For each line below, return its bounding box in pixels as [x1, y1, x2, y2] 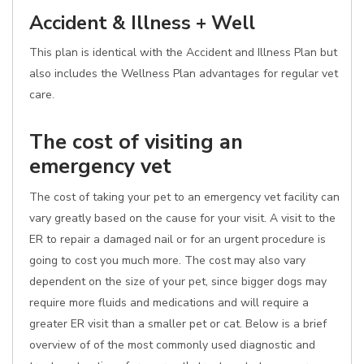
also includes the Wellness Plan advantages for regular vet [29, 66, 338, 81]
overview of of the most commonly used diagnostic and [29, 337, 315, 353]
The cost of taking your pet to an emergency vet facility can [29, 189, 340, 205]
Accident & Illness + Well [29, 10, 255, 36]
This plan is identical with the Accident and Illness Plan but [29, 45, 337, 60]
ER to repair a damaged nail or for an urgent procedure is [29, 232, 326, 247]
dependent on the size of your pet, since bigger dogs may [29, 274, 327, 289]
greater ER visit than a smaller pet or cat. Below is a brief [29, 316, 327, 331]
